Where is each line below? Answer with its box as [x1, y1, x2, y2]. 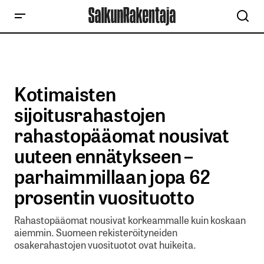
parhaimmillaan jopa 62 [14, 161, 211, 190]
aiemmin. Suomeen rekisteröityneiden [14, 225, 177, 240]
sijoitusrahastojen [14, 100, 166, 128]
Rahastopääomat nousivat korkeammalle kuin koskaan [14, 212, 246, 227]
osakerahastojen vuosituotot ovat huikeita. [14, 237, 196, 252]
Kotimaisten [14, 79, 116, 107]
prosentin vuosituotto [14, 182, 194, 210]
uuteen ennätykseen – [14, 141, 193, 169]
